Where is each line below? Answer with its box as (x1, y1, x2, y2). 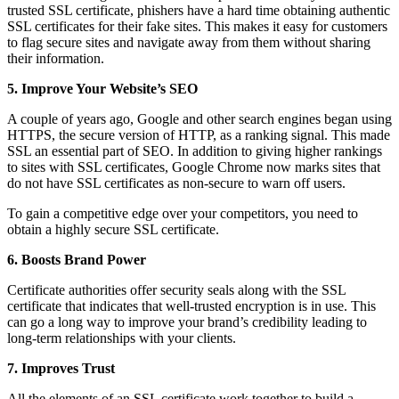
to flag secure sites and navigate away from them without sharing (7, 34, 370, 50)
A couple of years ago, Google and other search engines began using (7, 110, 392, 126)
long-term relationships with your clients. (7, 330, 236, 346)
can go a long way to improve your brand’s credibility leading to (7, 313, 367, 330)
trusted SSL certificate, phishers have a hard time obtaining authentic (7, 2, 390, 18)
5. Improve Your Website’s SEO (7, 80, 198, 96)
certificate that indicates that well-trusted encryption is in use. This (7, 297, 376, 313)
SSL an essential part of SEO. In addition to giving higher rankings (7, 142, 382, 159)
